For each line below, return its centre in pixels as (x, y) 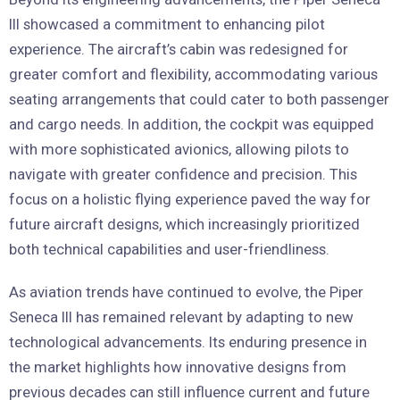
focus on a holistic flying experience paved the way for (190, 199)
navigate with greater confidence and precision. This (183, 174)
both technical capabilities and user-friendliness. (169, 249)
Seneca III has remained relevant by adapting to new (181, 317)
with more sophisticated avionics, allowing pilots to (179, 149)
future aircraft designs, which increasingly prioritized (184, 224)
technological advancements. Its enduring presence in (188, 342)
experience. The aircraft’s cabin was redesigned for (179, 49)
